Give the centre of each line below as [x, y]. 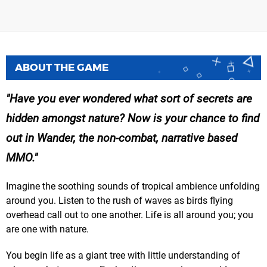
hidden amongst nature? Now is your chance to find [133, 119]
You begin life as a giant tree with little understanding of [123, 256]
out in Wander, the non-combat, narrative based [122, 138]
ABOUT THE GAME [62, 68]
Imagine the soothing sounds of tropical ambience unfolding [133, 187]
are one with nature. [47, 229]
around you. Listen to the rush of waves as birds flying [119, 201]
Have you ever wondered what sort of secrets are [131, 99]
